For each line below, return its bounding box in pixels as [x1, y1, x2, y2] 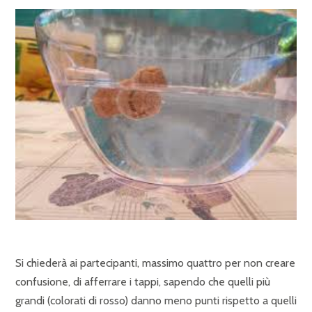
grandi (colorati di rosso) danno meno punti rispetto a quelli [15, 293, 297, 307]
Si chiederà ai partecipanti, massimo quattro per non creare [15, 256, 295, 270]
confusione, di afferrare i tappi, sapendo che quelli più [15, 274, 270, 288]
